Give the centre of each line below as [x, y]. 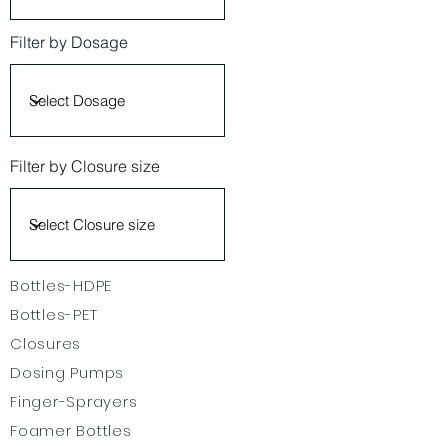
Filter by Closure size [85, 166]
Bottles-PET [54, 314]
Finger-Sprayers [74, 401]
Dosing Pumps [67, 372]
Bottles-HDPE [61, 285]
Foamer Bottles [71, 430]
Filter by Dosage [69, 42]
